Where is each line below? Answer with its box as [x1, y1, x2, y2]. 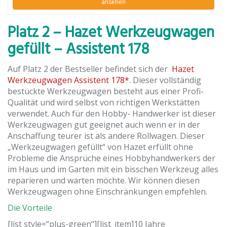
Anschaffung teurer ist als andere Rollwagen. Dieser [8, 130, 205, 141]
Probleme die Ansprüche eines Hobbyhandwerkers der [8, 152, 215, 164]
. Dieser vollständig [129, 74, 201, 86]
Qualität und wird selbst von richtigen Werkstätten [8, 96, 200, 108]
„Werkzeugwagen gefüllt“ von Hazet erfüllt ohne [8, 141, 193, 153]
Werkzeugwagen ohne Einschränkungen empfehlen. [8, 185, 207, 197]
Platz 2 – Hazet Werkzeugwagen [8, 20, 214, 45]
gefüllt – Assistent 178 [8, 37, 149, 62]
